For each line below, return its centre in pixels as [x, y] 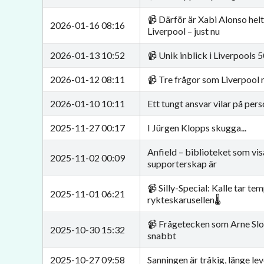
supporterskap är [182, 164]
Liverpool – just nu [184, 31]
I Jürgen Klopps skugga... [197, 128]
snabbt [162, 235]
